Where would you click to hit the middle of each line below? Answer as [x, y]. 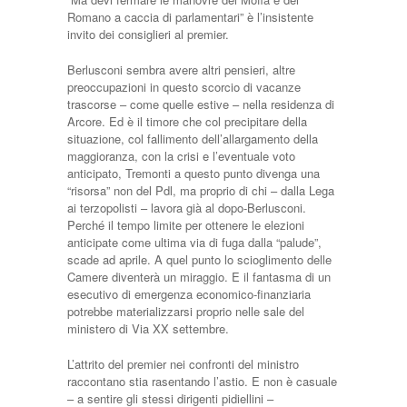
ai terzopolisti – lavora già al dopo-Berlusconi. [187, 208]
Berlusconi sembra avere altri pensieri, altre [181, 69]
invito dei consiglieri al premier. [148, 34]
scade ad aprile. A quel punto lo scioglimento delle [199, 259]
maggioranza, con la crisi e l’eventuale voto [181, 156]
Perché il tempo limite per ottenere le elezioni [186, 225]
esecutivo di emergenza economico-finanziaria [189, 294]
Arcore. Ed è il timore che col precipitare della [187, 121]
